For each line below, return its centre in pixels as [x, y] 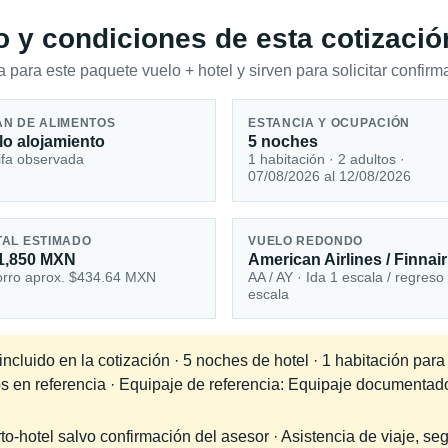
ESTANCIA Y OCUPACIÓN [329, 122]
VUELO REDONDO [306, 241]
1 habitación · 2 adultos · [327, 158]
